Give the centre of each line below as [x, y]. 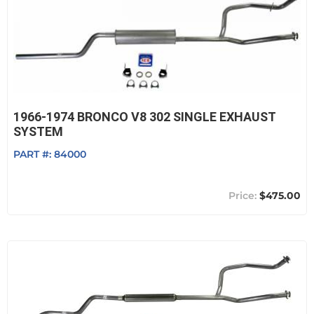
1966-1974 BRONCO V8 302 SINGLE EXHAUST [144, 117]
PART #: [34, 154]
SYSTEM [38, 131]
